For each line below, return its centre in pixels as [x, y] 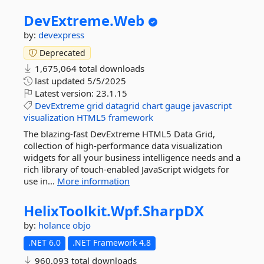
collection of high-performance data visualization [123, 146]
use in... [40, 181]
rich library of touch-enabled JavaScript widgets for [126, 169]
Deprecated [61, 53]
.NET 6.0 [44, 242]
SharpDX [173, 211]
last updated [60, 81]
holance [55, 225]
